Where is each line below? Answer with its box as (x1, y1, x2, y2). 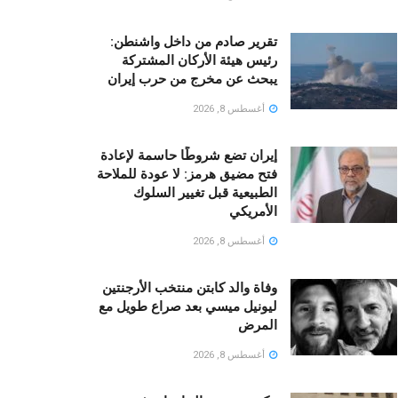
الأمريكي (229, 203, 277, 220)
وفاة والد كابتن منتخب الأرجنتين (102, 280, 277, 297)
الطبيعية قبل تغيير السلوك (133, 185, 277, 202)
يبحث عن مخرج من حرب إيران (107, 71, 277, 88)
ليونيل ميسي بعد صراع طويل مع (99, 298, 277, 315)
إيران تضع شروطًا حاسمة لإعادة (100, 147, 277, 164)
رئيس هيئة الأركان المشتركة (122, 52, 277, 69)
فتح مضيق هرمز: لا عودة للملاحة (97, 166, 277, 183)
